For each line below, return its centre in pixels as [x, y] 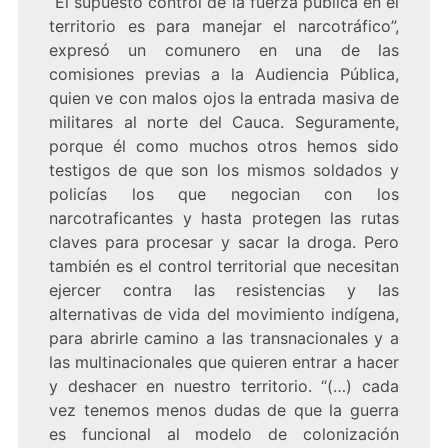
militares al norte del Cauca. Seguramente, [224, 122]
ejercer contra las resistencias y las [224, 290]
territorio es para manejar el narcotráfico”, [224, 26]
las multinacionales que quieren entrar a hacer [224, 362]
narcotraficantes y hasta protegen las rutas [224, 218]
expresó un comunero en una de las [224, 50]
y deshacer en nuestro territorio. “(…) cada [224, 386]
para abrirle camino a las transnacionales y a [224, 338]
